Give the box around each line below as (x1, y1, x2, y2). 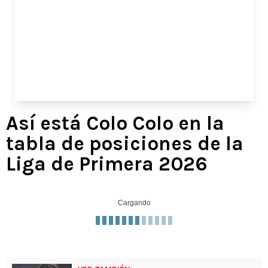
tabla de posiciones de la (6, 132, 243, 155)
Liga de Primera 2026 (6, 152, 208, 175)
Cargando (117, 198, 151, 207)
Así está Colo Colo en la (6, 111, 224, 135)
